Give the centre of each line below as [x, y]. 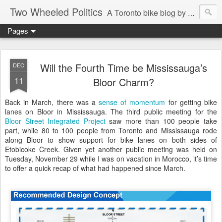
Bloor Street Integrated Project [55, 121]
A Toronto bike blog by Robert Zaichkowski [147, 13]
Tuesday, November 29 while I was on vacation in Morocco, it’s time [111, 159]
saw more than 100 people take [161, 121]
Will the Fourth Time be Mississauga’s [123, 68]
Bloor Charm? [123, 82]
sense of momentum [132, 102]
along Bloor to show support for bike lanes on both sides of [111, 140]
